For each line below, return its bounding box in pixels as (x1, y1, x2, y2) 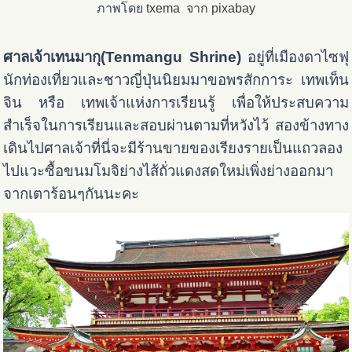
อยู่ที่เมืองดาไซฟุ (240, 49, 349, 66)
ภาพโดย (97, 2, 146, 16)
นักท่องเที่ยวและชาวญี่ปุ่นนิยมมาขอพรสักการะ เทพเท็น (3, 71, 349, 89)
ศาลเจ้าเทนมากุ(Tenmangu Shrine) (3, 49, 241, 66)
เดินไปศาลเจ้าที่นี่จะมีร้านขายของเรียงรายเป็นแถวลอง (3, 140, 343, 157)
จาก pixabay (183, 2, 255, 16)
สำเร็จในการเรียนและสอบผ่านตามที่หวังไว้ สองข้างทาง (3, 117, 349, 134)
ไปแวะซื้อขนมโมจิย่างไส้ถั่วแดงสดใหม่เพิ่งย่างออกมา (3, 163, 334, 180)
